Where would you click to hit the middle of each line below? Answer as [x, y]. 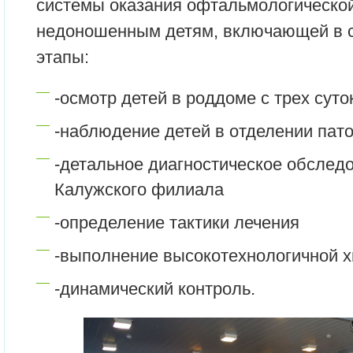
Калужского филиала [139, 190]
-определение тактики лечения [177, 223]
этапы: [63, 58]
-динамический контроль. [155, 289]
